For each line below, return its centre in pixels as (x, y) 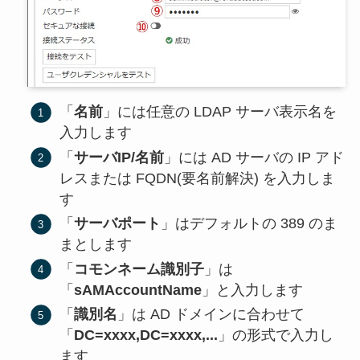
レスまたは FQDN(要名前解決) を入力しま (198, 178)
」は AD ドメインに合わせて (211, 315)
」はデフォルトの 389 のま (250, 224)
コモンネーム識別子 (139, 269)
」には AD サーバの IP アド (254, 157)
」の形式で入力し (276, 335)
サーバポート (118, 224)
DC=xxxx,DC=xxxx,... (146, 335)
